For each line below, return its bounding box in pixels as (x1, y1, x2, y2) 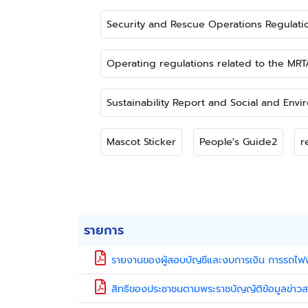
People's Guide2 (199, 134, 277, 149)
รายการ (84, 221, 124, 240)
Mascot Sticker (107, 134, 176, 149)
